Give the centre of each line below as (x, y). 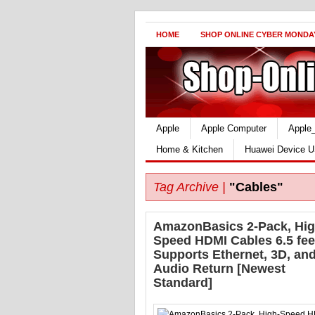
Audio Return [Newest (219, 269)
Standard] (183, 283)
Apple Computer (234, 128)
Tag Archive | (189, 187)
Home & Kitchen (189, 149)
